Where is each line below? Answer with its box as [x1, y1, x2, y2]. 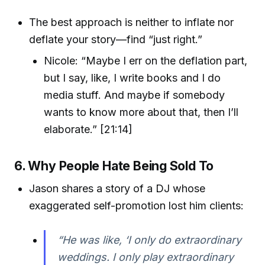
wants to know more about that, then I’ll [44, 106, 239, 119]
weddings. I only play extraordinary [57, 250, 234, 263]
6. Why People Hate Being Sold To [14, 158, 214, 174]
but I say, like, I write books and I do [44, 72, 221, 85]
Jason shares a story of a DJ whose [29, 182, 206, 195]
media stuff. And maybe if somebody [44, 89, 225, 102]
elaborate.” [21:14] [44, 123, 133, 136]
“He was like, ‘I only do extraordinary [57, 233, 242, 246]
